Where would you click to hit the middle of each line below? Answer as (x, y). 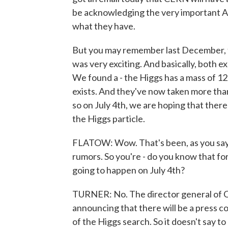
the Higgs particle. (109, 119)
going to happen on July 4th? (129, 170)
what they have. (104, 26)
